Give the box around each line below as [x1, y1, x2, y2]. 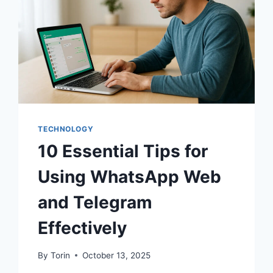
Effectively [38, 218, 127, 239]
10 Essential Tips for [38, 141, 208, 162]
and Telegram [38, 192, 153, 213]
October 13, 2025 [82, 250, 151, 260]
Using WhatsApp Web [38, 166, 222, 188]
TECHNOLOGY [38, 124, 94, 134]
